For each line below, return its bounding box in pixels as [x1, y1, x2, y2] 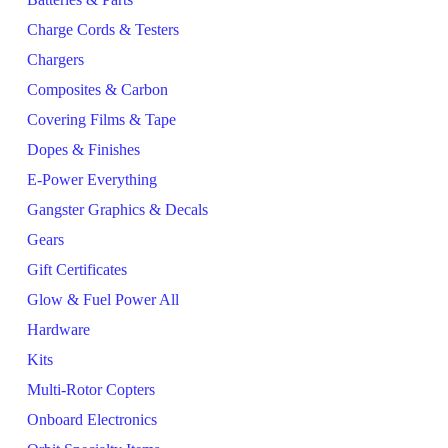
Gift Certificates [27, 261, 127, 278]
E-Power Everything [27, 171, 157, 188]
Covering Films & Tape [27, 111, 176, 128]
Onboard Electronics [27, 411, 157, 428]
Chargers [27, 51, 84, 68]
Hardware [27, 321, 90, 338]
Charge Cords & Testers [27, 21, 179, 38]
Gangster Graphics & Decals [27, 201, 208, 218]
